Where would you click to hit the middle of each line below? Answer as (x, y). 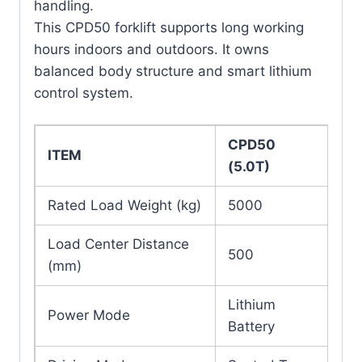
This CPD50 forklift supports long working (169, 27)
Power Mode (89, 316)
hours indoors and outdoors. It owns (152, 49)
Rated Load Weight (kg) (124, 206)
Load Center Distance (118, 244)
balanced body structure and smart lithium (173, 71)
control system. (84, 93)
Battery (251, 327)
